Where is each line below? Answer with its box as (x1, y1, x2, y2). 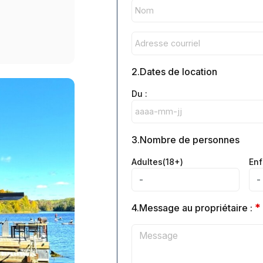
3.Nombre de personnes (131, 133, 240, 146)
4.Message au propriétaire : (131, 201, 255, 214)
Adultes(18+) (131, 156, 184, 167)
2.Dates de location (131, 65, 218, 77)
